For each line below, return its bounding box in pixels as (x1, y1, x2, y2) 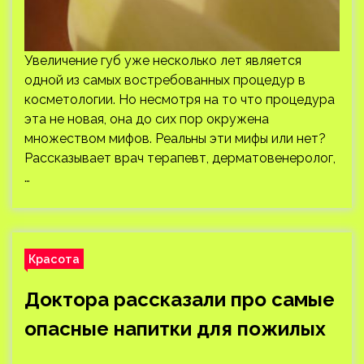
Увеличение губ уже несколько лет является (24, 53, 301, 68)
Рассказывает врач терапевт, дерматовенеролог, (24, 150, 336, 166)
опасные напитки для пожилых (24, 317, 326, 340)
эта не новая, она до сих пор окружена (24, 111, 269, 127)
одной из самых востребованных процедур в (24, 72, 305, 88)
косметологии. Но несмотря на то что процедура (24, 92, 335, 107)
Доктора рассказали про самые (24, 288, 335, 311)
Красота (28, 252, 80, 266)
